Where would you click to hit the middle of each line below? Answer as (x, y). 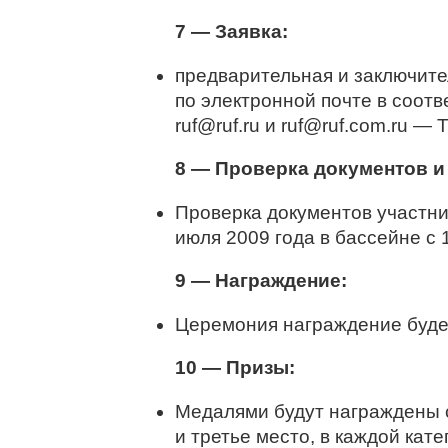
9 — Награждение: (261, 280)
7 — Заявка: (231, 31)
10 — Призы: (235, 367)
